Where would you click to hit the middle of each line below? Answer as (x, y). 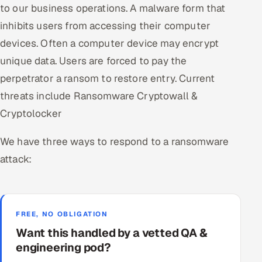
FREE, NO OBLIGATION (62, 214)
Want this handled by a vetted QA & (112, 233)
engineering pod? (63, 248)
